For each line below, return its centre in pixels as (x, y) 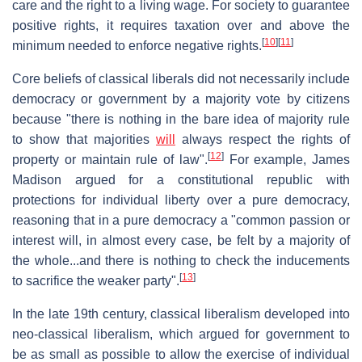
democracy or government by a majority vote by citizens (181, 99)
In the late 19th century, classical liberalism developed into (181, 314)
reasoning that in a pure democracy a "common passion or (181, 220)
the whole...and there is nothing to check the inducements (181, 260)
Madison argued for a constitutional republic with (181, 179)
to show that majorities (84, 139)
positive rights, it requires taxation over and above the (181, 25)
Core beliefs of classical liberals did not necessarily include (181, 78)
